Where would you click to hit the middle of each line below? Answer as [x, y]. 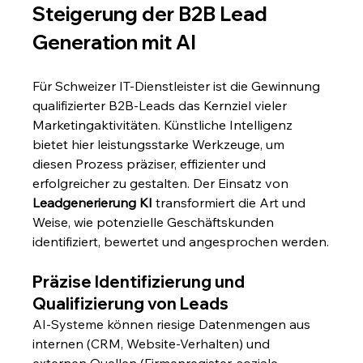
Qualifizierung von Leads [131, 304]
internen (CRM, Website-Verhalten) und [153, 344]
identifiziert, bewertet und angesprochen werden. [181, 242]
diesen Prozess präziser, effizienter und [151, 164]
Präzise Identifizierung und [141, 282]
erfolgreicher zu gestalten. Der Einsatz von [162, 184]
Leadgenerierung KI [93, 203]
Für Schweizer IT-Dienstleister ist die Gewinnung [178, 86]
